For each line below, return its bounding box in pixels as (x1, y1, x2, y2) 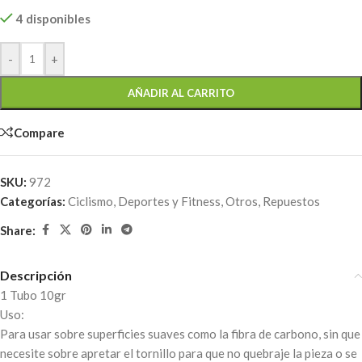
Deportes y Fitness (118, 194, 221, 209)
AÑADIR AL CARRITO (128, 86, 234, 100)
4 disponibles (15, 11, 90, 27)
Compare (14, 124, 65, 140)
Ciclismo (68, 194, 113, 209)
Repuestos (263, 194, 320, 209)
